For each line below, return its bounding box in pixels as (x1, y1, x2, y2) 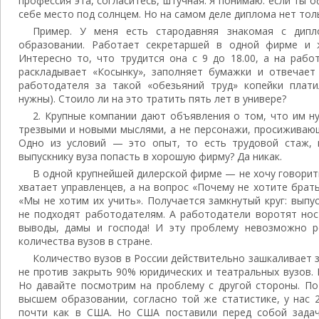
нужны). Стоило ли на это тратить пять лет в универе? (19, 92, 286, 105)
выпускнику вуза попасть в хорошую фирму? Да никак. (19, 150, 282, 163)
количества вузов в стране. (19, 234, 152, 248)
